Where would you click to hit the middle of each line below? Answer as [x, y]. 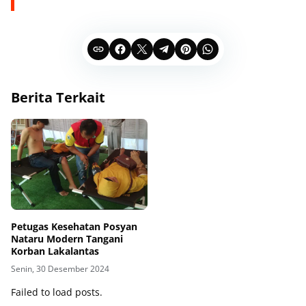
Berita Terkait [58, 97]
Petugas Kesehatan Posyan [74, 227]
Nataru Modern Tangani [67, 239]
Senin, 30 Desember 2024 [60, 269]
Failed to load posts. [57, 292]
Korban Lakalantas [55, 251]
